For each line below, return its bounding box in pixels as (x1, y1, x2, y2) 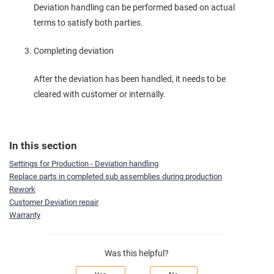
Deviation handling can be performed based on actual (34, 2, 235, 12)
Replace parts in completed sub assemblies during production (9, 172, 222, 182)
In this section (9, 139, 77, 152)
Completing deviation (34, 45, 114, 56)
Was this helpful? (105, 248, 169, 259)
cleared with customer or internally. (34, 89, 166, 99)
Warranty (9, 210, 40, 220)
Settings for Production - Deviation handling (9, 159, 158, 169)
